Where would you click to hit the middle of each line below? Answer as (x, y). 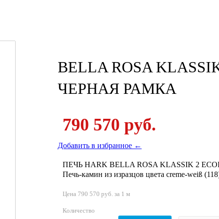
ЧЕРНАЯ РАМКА (117, 88)
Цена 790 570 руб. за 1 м (96, 194)
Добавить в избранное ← (99, 145)
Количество (78, 210)
